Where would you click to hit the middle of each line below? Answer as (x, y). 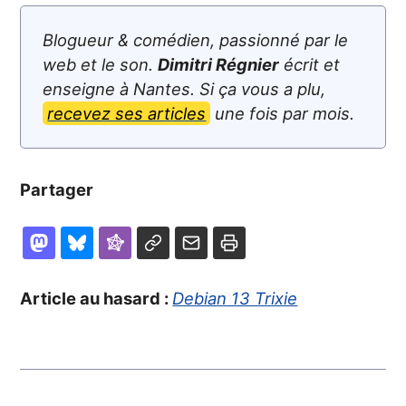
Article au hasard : (97, 299)
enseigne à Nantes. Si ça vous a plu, (184, 89)
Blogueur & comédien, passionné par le (196, 40)
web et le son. (101, 65)
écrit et (310, 65)
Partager (57, 190)
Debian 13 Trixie (235, 299)
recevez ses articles (127, 114)
